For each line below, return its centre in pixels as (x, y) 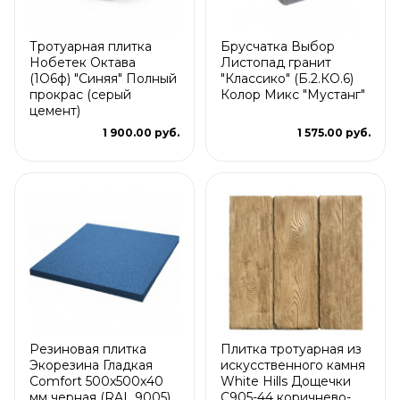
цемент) (55, 110)
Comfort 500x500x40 (96, 381)
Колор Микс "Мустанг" (293, 94)
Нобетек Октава (83, 62)
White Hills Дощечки (286, 381)
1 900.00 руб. (141, 132)
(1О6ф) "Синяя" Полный (103, 78)
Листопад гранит (276, 62)
